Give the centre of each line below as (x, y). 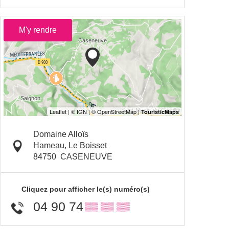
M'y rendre (38, 30)
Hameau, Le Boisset (70, 146)
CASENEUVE (86, 157)
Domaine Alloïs (61, 134)
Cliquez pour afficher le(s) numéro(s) (86, 189)
